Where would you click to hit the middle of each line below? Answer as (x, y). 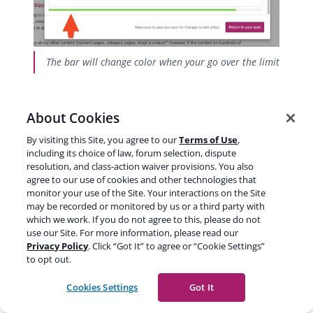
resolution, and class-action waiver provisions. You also (140, 166)
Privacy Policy (58, 246)
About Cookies (73, 118)
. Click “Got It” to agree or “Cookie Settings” (177, 246)
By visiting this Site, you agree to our (103, 140)
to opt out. (49, 259)
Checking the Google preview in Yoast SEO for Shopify (162, 277)
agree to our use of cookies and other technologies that (142, 180)
